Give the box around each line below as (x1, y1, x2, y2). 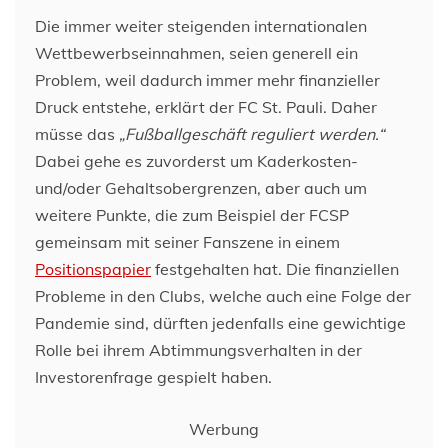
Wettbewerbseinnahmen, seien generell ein (35, 43, 358, 63)
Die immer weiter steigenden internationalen (35, 16, 367, 36)
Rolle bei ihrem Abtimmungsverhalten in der (35, 340, 362, 360)
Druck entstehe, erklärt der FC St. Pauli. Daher (35, 97, 377, 117)
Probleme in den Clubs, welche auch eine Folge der (35, 286, 411, 306)
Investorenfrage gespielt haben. (35, 367, 272, 387)
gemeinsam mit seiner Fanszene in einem (35, 232, 340, 252)
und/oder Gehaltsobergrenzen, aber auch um (35, 178, 367, 198)
